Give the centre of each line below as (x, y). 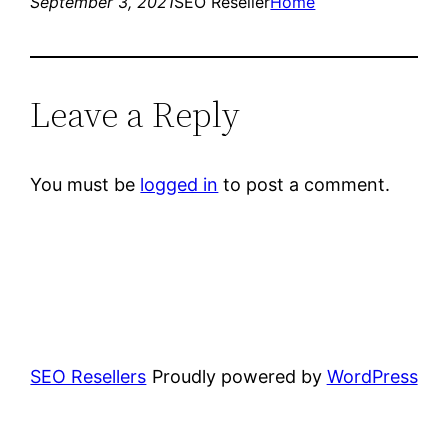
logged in (179, 184)
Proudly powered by (239, 376)
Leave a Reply (135, 114)
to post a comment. (304, 184)
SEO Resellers (88, 376)
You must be (85, 184)
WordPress (372, 376)
